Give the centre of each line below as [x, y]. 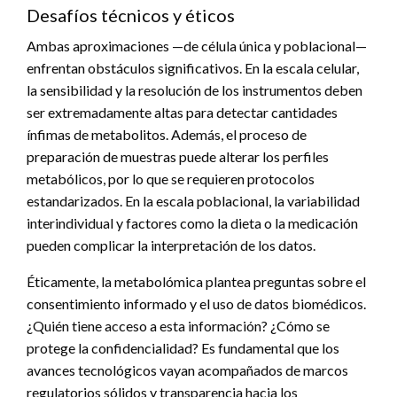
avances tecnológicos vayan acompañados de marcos [187, 370]
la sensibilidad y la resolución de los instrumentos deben [195, 90]
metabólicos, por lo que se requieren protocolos [171, 178]
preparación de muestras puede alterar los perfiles [178, 156]
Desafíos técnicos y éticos [131, 15]
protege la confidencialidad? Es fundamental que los [183, 347]
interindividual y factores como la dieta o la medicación [192, 222]
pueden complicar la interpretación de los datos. [171, 245]
